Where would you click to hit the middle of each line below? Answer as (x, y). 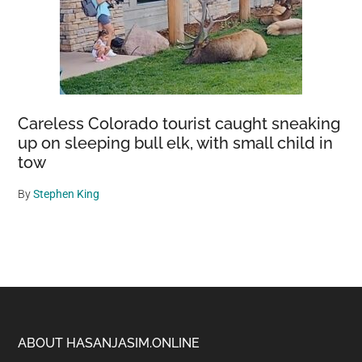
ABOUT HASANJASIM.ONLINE (109, 343)
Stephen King (67, 194)
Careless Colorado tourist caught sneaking (179, 124)
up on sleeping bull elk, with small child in (176, 143)
